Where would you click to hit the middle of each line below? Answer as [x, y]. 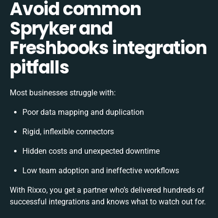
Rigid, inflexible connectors [68, 131]
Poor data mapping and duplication [83, 112]
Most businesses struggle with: [63, 92]
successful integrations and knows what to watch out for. [108, 201]
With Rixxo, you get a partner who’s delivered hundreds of [107, 190]
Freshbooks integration [108, 48]
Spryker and [61, 28]
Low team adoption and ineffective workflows [101, 170]
